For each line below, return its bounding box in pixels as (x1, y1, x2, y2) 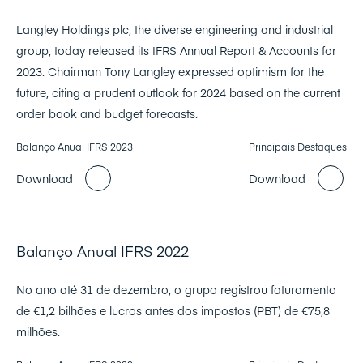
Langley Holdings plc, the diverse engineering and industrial (16, 21, 333, 38)
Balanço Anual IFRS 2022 (16, 241, 189, 262)
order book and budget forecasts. (16, 105, 198, 122)
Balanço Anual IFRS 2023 (16, 140, 133, 154)
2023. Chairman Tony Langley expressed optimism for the (16, 63, 324, 80)
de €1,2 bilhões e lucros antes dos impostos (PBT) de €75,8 (16, 302, 330, 319)
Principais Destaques (249, 140, 347, 154)
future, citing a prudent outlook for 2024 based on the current (16, 84, 340, 101)
